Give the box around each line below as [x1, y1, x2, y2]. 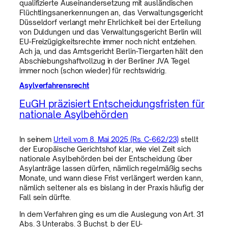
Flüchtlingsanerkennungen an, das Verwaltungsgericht [19, 8, 203, 17]
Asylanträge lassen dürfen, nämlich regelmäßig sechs [19, 164, 202, 173]
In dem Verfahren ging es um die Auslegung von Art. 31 [19, 209, 204, 218]
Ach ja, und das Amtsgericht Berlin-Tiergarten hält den [19, 47, 203, 55]
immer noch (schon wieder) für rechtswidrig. [19, 66, 166, 75]
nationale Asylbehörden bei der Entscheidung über [19, 154, 193, 163]
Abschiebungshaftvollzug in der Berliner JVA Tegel [19, 56, 190, 65]
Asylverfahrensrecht [19, 81, 90, 90]
